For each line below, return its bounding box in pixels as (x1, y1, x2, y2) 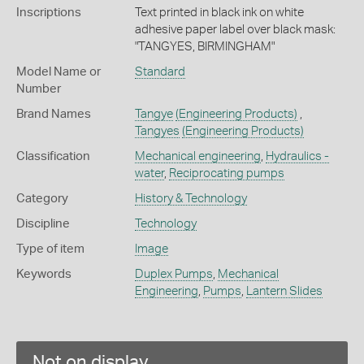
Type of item (16, 242, 84, 255)
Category (16, 192, 68, 205)
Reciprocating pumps (168, 167, 284, 180)
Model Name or (16, 65, 101, 78)
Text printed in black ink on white (134, 6, 304, 19)
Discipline (16, 217, 70, 230)
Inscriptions (16, 6, 81, 19)
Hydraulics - (265, 149, 329, 162)
